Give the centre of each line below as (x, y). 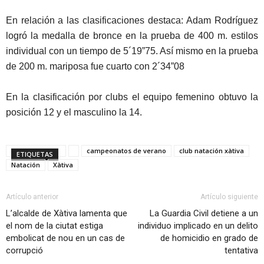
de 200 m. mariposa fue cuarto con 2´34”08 (95, 66)
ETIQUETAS (35, 154)
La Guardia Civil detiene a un (204, 213)
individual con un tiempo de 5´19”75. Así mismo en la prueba (132, 51)
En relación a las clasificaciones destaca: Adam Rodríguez (132, 20)
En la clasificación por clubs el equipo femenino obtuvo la (132, 97)
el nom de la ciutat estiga (55, 225)
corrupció (24, 250)
